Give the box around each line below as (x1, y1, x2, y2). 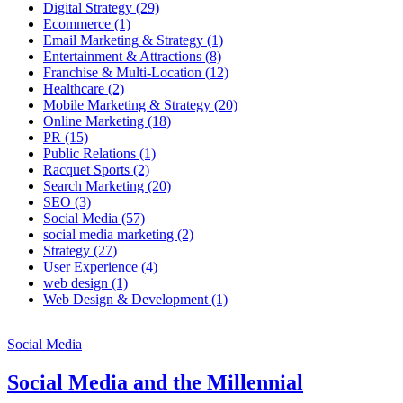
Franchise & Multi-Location (43, 65, 205, 81)
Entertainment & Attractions (43, 49, 205, 65)
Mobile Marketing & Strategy (43, 97, 214, 113)
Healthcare (43, 81, 108, 97)
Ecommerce (43, 16, 114, 32)
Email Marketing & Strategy (43, 32, 207, 49)
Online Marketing (43, 113, 148, 130)
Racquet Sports (43, 162, 133, 178)
